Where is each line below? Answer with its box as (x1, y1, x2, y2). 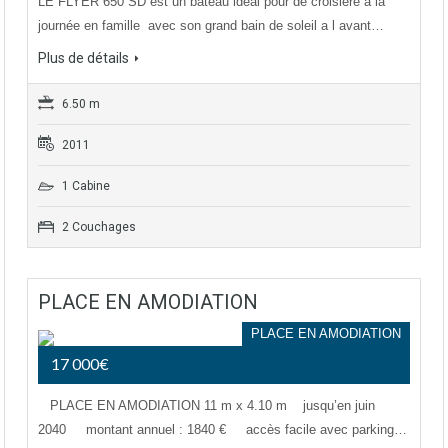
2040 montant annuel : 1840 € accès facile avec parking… (38, 422, 407, 438)
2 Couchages (59, 220, 136, 235)
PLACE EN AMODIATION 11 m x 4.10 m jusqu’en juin (38, 398, 375, 414)
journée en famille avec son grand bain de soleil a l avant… (38, 18, 384, 34)
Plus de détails (38, 50, 129, 67)
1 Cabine (59, 179, 110, 194)
